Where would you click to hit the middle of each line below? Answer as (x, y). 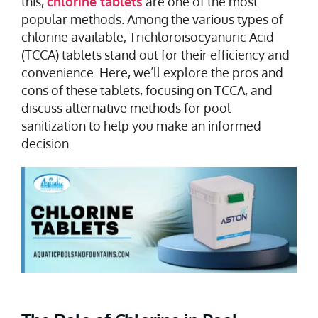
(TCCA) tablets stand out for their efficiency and (155, 55)
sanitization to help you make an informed (141, 126)
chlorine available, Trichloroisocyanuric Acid (148, 37)
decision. (46, 144)
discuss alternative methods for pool (126, 108)
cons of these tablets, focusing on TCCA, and (147, 91)
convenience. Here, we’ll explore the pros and (152, 73)
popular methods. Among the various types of (152, 20)
